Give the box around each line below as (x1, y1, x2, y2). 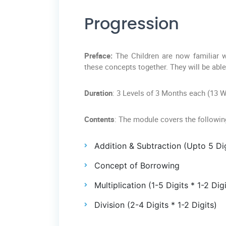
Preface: (84, 50, 112, 61)
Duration (84, 88, 112, 98)
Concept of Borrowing (94, 160, 180, 171)
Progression (84, 16, 179, 33)
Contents (84, 114, 115, 125)
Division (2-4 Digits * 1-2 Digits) (94, 200, 217, 210)
